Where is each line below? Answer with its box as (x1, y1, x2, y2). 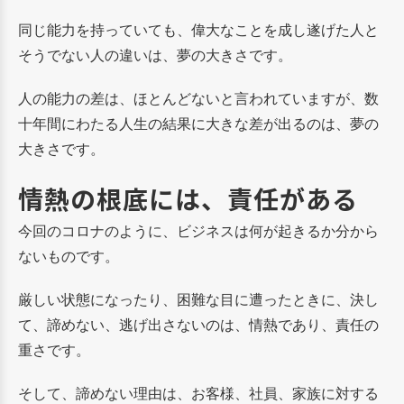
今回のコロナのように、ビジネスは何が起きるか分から (18, 220, 379, 241)
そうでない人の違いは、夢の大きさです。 (18, 44, 292, 65)
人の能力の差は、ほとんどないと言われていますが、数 (18, 87, 379, 108)
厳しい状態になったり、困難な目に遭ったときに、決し (18, 289, 379, 309)
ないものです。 (18, 245, 119, 266)
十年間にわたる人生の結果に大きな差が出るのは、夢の (18, 113, 379, 133)
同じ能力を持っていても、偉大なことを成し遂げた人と (18, 19, 379, 40)
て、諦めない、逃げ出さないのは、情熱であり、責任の (18, 314, 379, 335)
